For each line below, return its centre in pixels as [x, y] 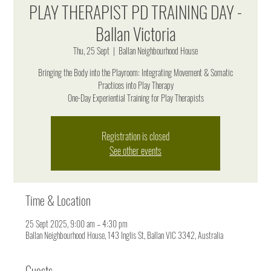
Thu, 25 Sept [91, 51]
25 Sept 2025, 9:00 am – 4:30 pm [77, 224]
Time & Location [58, 201]
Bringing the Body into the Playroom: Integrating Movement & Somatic [135, 73]
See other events [135, 151]
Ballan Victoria [135, 34]
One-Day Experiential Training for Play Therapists [135, 98]
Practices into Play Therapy [135, 85]
